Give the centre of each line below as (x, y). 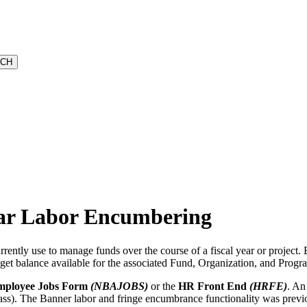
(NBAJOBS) (119, 286)
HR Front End (212, 286)
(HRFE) (268, 286)
